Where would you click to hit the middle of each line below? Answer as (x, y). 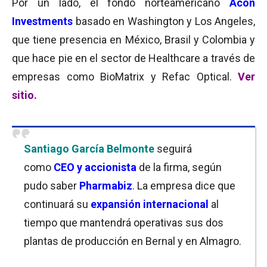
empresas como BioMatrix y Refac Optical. (125, 77)
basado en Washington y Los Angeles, (164, 21)
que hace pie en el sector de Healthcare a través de (133, 58)
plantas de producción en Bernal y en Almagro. (133, 241)
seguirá (173, 149)
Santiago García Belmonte (89, 149)
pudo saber (52, 186)
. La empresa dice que (184, 186)
